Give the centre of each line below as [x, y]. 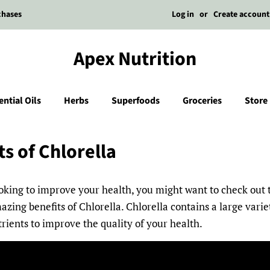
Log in [183, 14]
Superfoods [135, 101]
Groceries [202, 101]
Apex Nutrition [135, 59]
